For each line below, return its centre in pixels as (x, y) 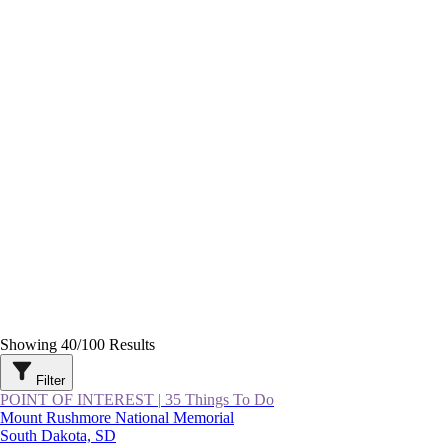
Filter (50, 381)
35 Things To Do (219, 400)
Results (130, 345)
